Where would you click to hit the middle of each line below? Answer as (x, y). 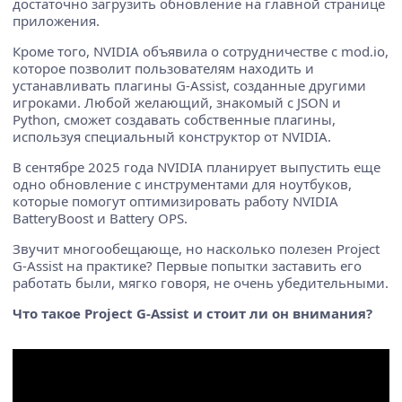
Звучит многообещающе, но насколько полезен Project (196, 249)
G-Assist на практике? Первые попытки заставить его (187, 266)
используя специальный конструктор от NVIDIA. (172, 137)
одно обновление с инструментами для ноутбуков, (182, 184)
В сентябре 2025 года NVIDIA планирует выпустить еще (197, 167)
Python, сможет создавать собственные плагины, (174, 120)
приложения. (56, 21)
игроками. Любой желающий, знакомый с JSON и (177, 103)
